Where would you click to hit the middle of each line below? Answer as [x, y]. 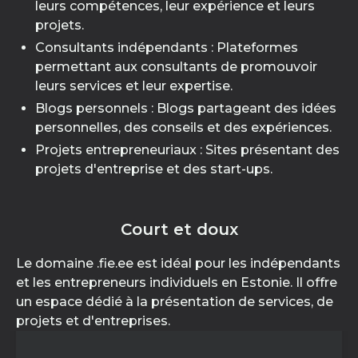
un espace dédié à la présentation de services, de [175, 302]
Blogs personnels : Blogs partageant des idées [186, 108]
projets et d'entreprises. [93, 321]
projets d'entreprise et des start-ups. [154, 169]
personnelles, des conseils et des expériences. [183, 127]
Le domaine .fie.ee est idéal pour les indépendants [178, 263]
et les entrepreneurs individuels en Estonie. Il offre [177, 282]
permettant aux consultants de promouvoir [176, 67]
